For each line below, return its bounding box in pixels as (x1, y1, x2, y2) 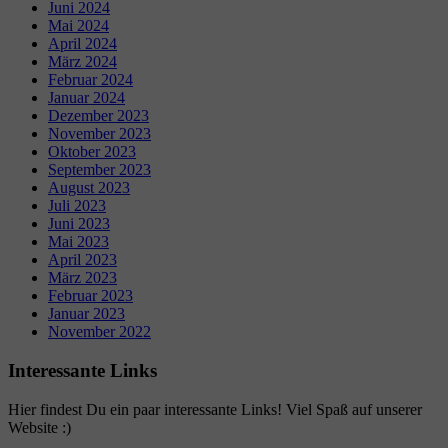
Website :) (8, 418, 71, 436)
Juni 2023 (48, 215, 110, 233)
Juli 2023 (48, 197, 106, 215)
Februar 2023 (48, 287, 133, 305)
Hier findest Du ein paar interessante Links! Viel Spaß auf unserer (8, 400, 422, 418)
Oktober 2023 (48, 143, 136, 161)
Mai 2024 (48, 17, 109, 35)
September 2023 (48, 161, 151, 179)
